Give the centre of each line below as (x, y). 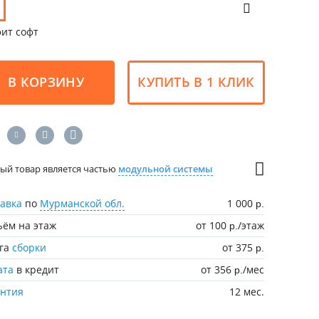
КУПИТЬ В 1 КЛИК (196, 82)
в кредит (37, 269)
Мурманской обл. (83, 203)
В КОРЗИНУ (46, 82)
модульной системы (166, 168)
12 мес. (247, 291)
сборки (30, 247)
